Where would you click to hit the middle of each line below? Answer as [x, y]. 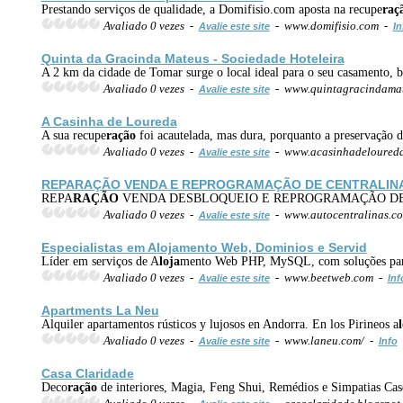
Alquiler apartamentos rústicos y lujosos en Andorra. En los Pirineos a [219, 324]
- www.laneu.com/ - [324, 340]
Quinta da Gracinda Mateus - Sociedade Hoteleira [193, 58]
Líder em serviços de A [100, 261]
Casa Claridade [87, 373]
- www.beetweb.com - [328, 277]
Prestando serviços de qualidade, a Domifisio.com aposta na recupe [211, 9]
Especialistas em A [99, 247]
